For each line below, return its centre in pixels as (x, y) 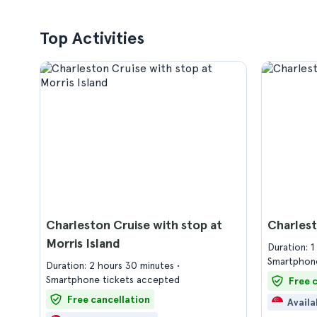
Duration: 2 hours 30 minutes (111, 265)
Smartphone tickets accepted (113, 279)
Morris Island (83, 243)
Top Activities (92, 38)
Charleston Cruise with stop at (134, 225)
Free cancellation (109, 299)
